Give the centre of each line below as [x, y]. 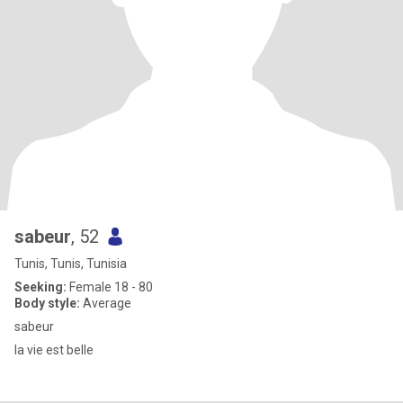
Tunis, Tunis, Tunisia [71, 264]
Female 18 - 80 [110, 287]
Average [106, 303]
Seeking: [40, 287]
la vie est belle [54, 350]
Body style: [47, 303]
